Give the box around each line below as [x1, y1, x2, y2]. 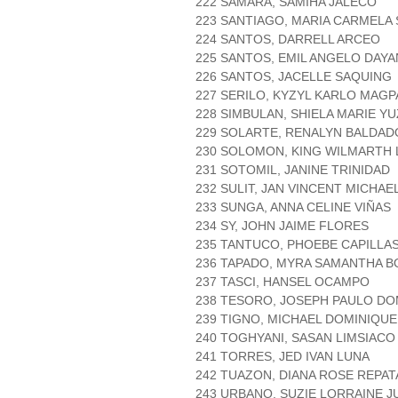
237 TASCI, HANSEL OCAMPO [195, 275, 370, 290]
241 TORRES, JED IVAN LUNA [195, 349, 370, 364]
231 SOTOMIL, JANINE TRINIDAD [195, 163, 390, 178]
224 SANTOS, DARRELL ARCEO [195, 32, 380, 47]
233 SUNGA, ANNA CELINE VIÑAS [195, 200, 391, 215]
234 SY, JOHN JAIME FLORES [195, 219, 369, 234]
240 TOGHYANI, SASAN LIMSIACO [195, 330, 395, 346]
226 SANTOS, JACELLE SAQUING [195, 69, 392, 84]
